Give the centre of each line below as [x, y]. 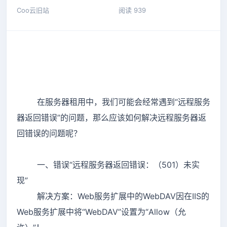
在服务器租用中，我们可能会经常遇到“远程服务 [113, 102]
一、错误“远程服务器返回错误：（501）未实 [108, 164]
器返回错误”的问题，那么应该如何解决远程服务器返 [111, 117]
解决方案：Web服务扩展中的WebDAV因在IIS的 [113, 196]
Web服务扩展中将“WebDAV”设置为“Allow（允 [101, 212]
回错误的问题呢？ [49, 133]
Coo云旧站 [33, 10]
